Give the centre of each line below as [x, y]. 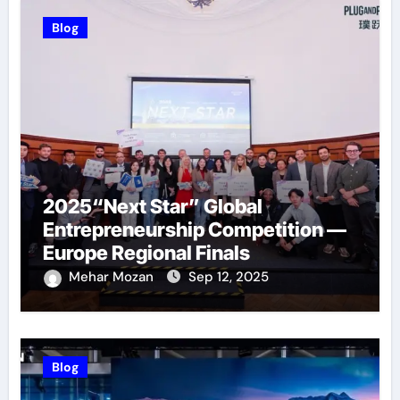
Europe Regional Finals [146, 253]
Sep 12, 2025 [228, 277]
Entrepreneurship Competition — [194, 230]
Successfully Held [126, 276]
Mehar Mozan [112, 277]
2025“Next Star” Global [152, 207]
